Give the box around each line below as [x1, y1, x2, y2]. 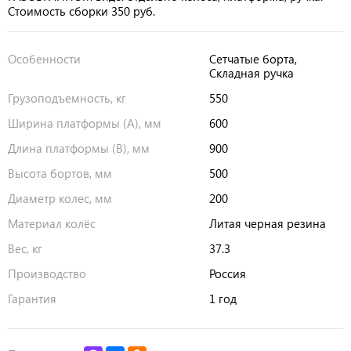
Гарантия [8, 291, 56, 307]
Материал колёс [8, 215, 96, 232]
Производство [8, 266, 86, 282]
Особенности [8, 51, 81, 67]
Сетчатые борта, [208, 51, 297, 67]
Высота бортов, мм [8, 165, 112, 182]
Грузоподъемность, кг [8, 90, 126, 107]
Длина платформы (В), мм [8, 140, 150, 157]
